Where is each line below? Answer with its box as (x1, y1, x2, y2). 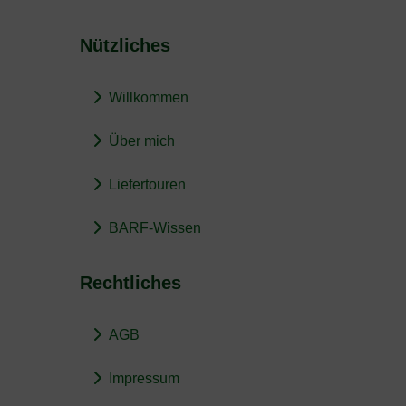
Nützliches (80, 34, 170, 55)
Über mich (109, 132, 175, 149)
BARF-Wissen (109, 219, 201, 236)
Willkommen (109, 89, 188, 105)
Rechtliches (80, 272, 181, 293)
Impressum (109, 370, 179, 386)
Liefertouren (109, 176, 186, 192)
